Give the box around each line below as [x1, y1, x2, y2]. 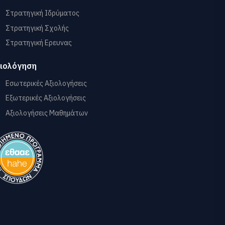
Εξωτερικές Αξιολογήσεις [6, 93, 86, 102]
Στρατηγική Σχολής [6, 23, 69, 33]
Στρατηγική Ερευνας [6, 38, 72, 47]
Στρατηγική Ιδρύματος [6, 9, 79, 18]
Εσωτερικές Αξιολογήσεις [6, 78, 87, 88]
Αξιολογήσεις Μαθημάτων [6, 108, 88, 118]
